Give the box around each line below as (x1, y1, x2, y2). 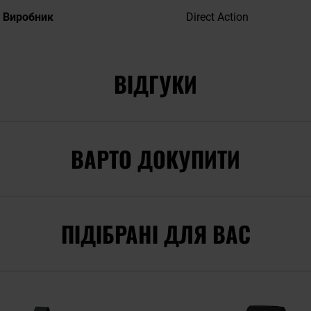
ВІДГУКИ (114, 67, 197, 101)
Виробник (3, 10, 53, 24)
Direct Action (186, 10, 249, 24)
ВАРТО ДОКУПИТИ (71, 142, 240, 176)
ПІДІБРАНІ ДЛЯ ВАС (60, 217, 251, 251)
